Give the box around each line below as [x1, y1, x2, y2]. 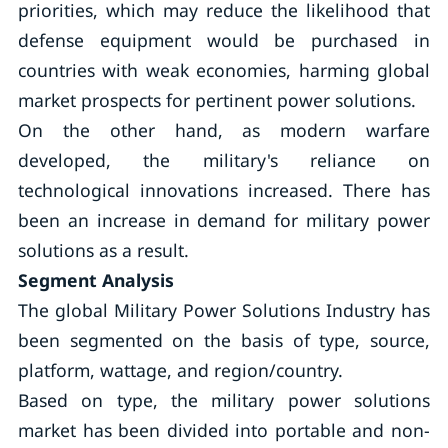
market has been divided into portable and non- [17, 418, 431, 442]
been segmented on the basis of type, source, [17, 328, 431, 352]
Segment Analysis [17, 268, 174, 292]
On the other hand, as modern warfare [17, 118, 431, 142]
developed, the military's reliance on [17, 148, 431, 172]
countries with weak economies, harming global [17, 58, 431, 82]
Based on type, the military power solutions [17, 388, 431, 412]
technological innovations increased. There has [17, 178, 431, 202]
